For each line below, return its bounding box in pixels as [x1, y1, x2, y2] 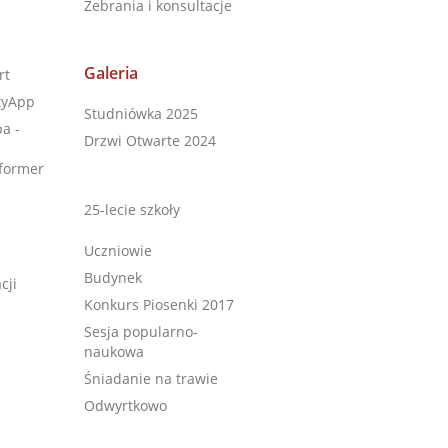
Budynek [83, 268, 142, 287]
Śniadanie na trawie [83, 369, 218, 388]
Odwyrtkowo [83, 396, 167, 415]
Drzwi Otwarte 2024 [83, 131, 216, 150]
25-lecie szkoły [83, 200, 180, 219]
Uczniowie [83, 241, 152, 260]
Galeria [83, 62, 138, 84]
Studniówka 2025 [83, 104, 198, 123]
